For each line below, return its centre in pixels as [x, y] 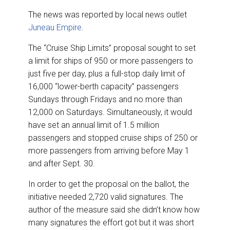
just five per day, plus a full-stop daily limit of [107, 73]
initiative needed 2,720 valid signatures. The [106, 197]
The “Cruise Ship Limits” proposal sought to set [112, 48]
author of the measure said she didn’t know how [114, 209]
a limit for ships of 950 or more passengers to [111, 61]
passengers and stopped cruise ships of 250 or [113, 138]
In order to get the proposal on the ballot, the [109, 184]
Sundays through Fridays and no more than [105, 99]
